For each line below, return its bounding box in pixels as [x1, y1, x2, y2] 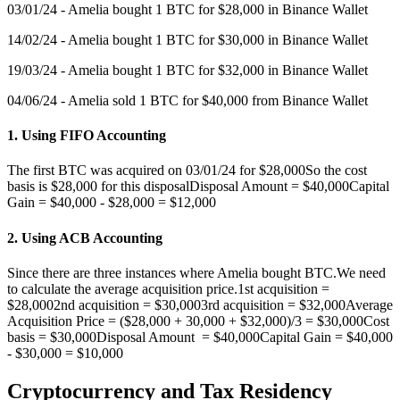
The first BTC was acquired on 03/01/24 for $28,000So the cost [7, 162, 367, 179]
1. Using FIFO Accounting [7, 128, 166, 144]
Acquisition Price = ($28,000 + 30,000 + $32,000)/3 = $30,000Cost [7, 312, 389, 329]
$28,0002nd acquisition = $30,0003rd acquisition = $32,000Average [7, 296, 393, 312]
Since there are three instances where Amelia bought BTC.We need [7, 264, 386, 280]
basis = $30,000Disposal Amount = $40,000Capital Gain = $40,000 [7, 329, 393, 345]
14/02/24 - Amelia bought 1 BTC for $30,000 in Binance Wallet [7, 31, 368, 47]
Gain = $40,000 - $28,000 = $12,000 [7, 195, 216, 211]
